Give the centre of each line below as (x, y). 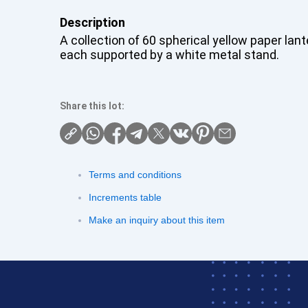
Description (92, 22)
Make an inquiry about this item (157, 220)
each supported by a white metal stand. (169, 55)
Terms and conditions (135, 175)
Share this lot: (92, 106)
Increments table (125, 197)
